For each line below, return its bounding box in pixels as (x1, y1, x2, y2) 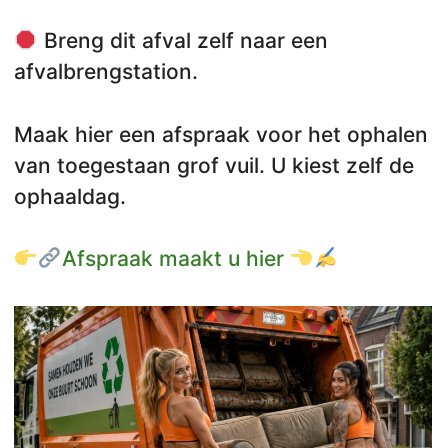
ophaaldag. (14, 183, 126, 209)
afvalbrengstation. (14, 59, 198, 85)
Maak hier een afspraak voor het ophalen (14, 121, 428, 147)
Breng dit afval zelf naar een (37, 28, 328, 54)
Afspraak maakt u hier (61, 246, 290, 272)
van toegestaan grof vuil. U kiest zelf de (14, 152, 414, 178)
